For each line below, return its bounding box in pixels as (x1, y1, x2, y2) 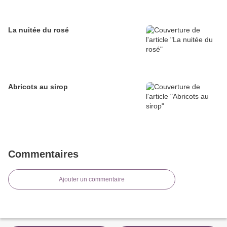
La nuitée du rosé (8, 26, 69, 34)
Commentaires (8, 148, 79, 160)
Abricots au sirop (8, 83, 68, 91)
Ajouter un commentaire (59, 176, 125, 183)
